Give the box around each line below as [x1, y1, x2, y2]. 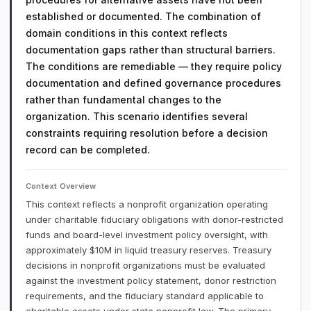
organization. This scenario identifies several [26, 110, 248, 122]
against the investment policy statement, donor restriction [26, 275, 276, 286]
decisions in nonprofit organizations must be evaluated [26, 260, 265, 271]
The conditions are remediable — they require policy [26, 60, 282, 72]
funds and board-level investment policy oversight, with [26, 229, 268, 240]
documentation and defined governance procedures [26, 77, 281, 89]
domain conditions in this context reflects [26, 27, 228, 39]
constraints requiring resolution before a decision [26, 127, 268, 139]
